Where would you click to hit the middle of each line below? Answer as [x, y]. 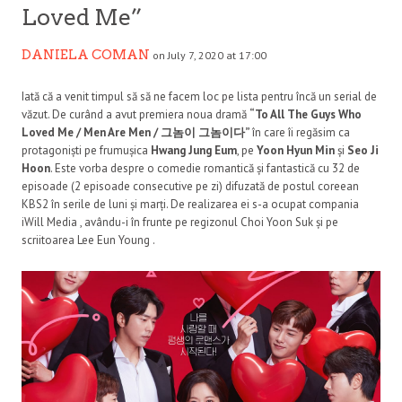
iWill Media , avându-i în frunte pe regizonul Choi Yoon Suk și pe [180, 222]
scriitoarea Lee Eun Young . [88, 240]
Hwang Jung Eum [194, 150]
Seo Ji [363, 150]
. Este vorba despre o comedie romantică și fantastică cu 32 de [205, 168]
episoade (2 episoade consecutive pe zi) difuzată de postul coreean [190, 186]
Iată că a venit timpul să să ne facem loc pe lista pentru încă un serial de [199, 96]
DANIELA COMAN [86, 54]
